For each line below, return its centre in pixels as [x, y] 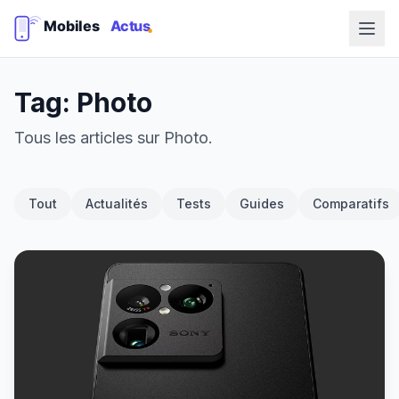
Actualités [117, 204]
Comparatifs [351, 204]
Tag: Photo [83, 102]
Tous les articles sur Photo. [114, 138]
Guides [262, 204]
